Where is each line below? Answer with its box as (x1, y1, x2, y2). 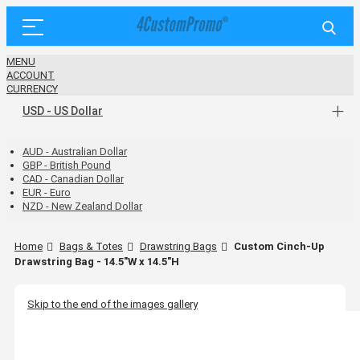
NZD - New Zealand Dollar (22, 200, 142, 212)
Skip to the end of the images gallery (27, 297, 198, 310)
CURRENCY (6, 83, 58, 95)
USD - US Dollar (22, 104, 103, 117)
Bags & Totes (59, 240, 123, 252)
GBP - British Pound (22, 159, 111, 171)
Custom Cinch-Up (234, 240, 325, 252)
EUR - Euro (22, 186, 71, 198)
